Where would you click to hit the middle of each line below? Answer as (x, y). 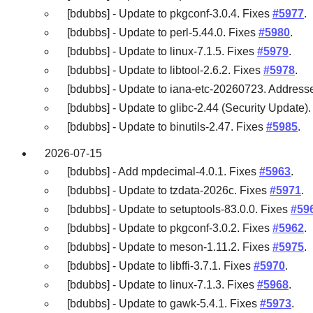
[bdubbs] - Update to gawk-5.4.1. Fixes (163, 303)
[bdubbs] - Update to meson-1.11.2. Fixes (170, 247)
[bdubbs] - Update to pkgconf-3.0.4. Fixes (170, 14)
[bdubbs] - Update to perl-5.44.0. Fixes (163, 33)
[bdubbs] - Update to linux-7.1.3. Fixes (162, 284)
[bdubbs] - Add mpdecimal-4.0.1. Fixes (163, 171)
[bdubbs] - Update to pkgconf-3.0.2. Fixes (170, 228)
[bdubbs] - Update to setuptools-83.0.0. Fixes (179, 209)
